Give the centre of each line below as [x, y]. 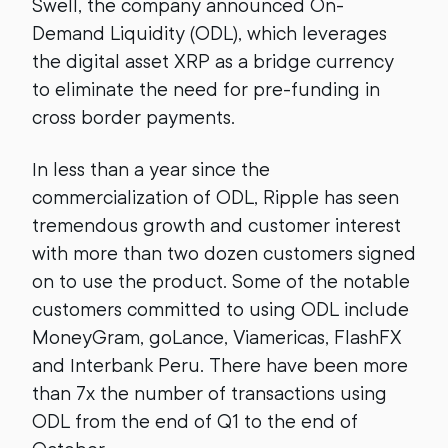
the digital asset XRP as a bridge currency [213, 61]
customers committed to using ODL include [220, 309]
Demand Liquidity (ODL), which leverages [209, 33]
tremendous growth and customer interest [216, 225]
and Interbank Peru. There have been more [220, 365]
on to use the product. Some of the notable [221, 281]
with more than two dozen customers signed [224, 253]
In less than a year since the [151, 169]
